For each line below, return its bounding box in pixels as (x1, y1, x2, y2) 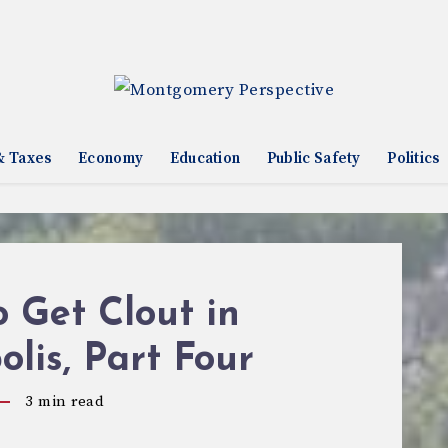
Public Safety (266, 149, 361, 168)
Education (169, 149, 241, 168)
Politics (387, 149, 440, 168)
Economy (78, 149, 144, 168)
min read (33, 392, 104, 411)
